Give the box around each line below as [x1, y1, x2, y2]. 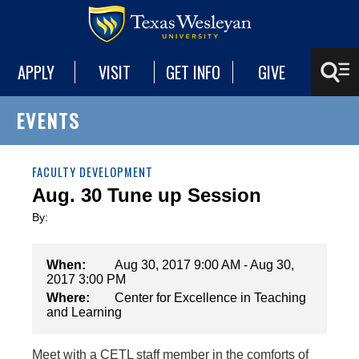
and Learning [46, 305, 122, 319]
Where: [46, 291, 90, 305]
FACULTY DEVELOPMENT [32, 163, 153, 180]
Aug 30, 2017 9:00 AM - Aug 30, [115, 258, 294, 272]
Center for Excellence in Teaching [115, 291, 306, 305]
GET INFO [166, 60, 221, 84]
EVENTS [16, 106, 80, 135]
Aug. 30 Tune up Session [32, 184, 261, 206]
